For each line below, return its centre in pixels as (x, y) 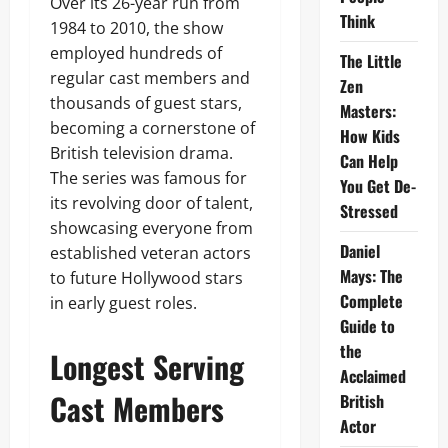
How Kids (369, 136)
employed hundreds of (136, 53)
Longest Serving (147, 366)
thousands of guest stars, (146, 103)
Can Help (368, 161)
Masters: (367, 111)
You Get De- (377, 186)
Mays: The (371, 276)
